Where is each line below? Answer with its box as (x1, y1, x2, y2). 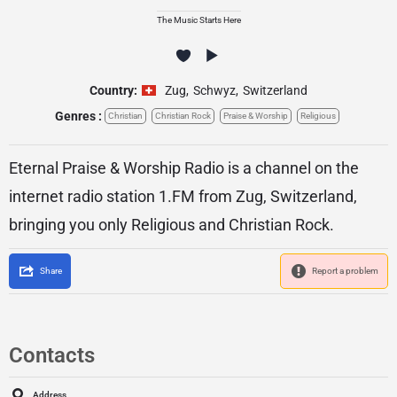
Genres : (55, 109, 102, 123)
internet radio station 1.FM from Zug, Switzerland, (9, 187, 357, 206)
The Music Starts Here (156, 15, 241, 25)
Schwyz (193, 83, 236, 97)
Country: (90, 83, 137, 97)
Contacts (9, 343, 95, 368)
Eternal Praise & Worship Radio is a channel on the (9, 159, 359, 177)
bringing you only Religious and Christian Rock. (9, 215, 334, 234)
